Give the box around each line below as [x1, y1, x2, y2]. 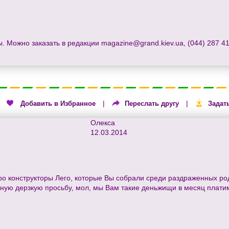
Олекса [90, 118, 115, 127]
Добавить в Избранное [20, 99, 96, 107]
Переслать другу [125, 99, 179, 107]
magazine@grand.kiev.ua [101, 38, 184, 47]
